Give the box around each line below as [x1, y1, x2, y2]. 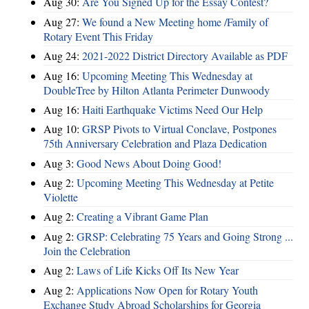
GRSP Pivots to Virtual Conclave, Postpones [82, 121, 277, 137]
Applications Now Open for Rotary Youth [77, 282, 258, 297]
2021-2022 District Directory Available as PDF [82, 48, 288, 63]
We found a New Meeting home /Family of [82, 14, 268, 29]
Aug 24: [43, 48, 82, 63]
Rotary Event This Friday [43, 28, 153, 43]
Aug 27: [43, 14, 82, 29]
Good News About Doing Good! [77, 155, 221, 170]
